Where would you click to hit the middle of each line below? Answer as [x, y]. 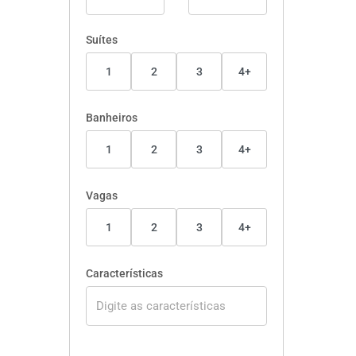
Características [124, 273]
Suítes [102, 40]
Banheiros [112, 118]
